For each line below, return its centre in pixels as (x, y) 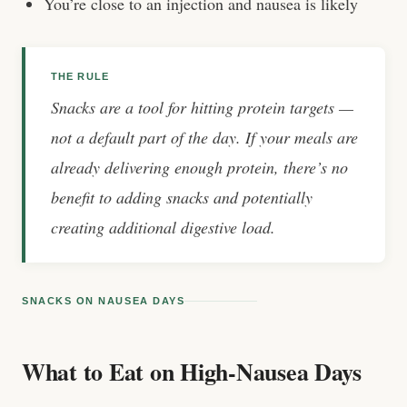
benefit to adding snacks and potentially (182, 197)
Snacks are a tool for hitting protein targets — (202, 107)
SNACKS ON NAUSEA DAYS (104, 301)
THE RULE (80, 76)
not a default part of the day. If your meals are (204, 137)
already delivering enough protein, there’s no (199, 167)
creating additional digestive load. (163, 227)
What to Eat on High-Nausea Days (192, 372)
